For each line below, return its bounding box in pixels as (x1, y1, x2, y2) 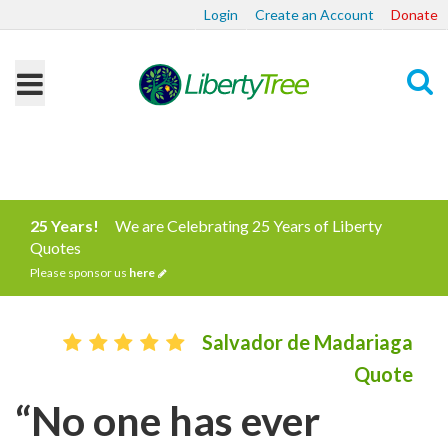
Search (374, 148, 420, 167)
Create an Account (255, 6, 374, 23)
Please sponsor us (30, 265, 129, 280)
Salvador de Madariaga (202, 330, 413, 354)
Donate (391, 6, 438, 23)
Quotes (30, 238, 81, 257)
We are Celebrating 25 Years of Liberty (115, 216, 382, 235)
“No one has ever (15, 396, 320, 445)
